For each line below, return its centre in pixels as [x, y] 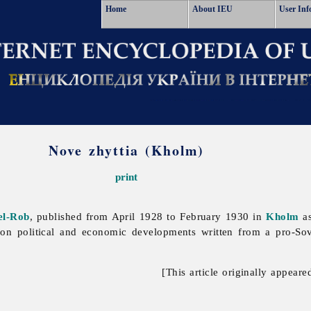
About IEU [212, 9]
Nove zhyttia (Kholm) [127, 150]
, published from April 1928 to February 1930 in [148, 217]
